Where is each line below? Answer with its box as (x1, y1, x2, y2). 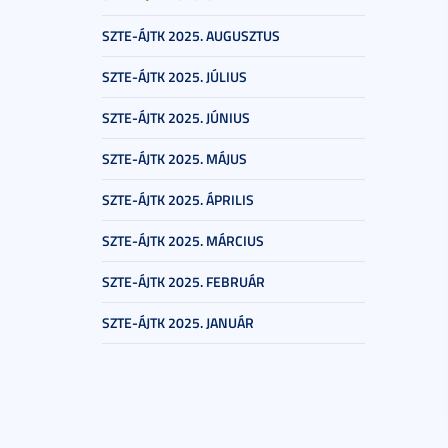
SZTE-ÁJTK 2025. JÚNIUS (102, 108, 250, 127)
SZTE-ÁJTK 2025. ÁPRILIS (102, 190, 254, 209)
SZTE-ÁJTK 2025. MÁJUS (102, 149, 247, 168)
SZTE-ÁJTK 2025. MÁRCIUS (102, 231, 264, 250)
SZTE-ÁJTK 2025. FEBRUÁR (102, 272, 265, 291)
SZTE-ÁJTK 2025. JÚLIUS (102, 67, 247, 86)
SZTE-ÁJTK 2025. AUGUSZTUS (102, 26, 280, 45)
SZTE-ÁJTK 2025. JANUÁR (102, 313, 254, 332)
